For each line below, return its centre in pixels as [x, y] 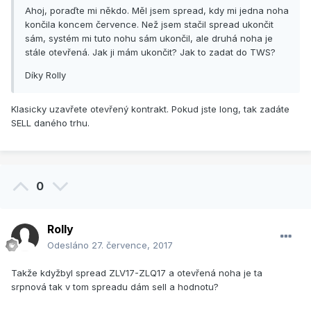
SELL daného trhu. [50, 123]
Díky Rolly [45, 75]
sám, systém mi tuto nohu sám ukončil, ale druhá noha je [149, 39]
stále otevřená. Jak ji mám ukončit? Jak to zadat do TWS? [150, 52]
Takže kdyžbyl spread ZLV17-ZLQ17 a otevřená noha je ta [137, 273]
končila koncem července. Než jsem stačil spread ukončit [149, 25]
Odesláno [69, 245]
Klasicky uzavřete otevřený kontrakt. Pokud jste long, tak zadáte [150, 109]
